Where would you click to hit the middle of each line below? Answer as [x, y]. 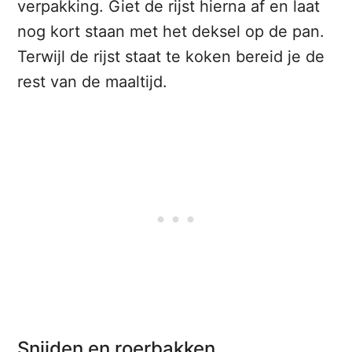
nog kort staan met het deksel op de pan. [171, 32]
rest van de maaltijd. [93, 82]
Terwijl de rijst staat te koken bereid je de [171, 57]
